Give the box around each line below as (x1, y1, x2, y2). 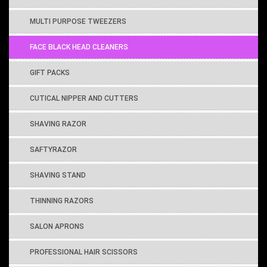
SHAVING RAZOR (30, 119, 86, 128)
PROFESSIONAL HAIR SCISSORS (30, 247, 138, 256)
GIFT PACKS (30, 68, 70, 77)
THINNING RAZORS (30, 196, 94, 205)
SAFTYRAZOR (30, 145, 77, 154)
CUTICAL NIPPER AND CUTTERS (30, 94, 138, 103)
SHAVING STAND (30, 170, 86, 179)
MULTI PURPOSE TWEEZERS (30, 17, 126, 26)
